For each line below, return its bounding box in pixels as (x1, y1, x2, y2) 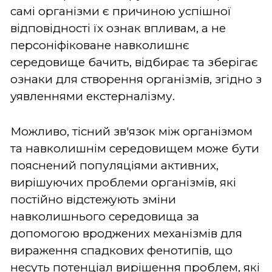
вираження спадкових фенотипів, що (10, 243, 233, 257)
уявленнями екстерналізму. (10, 89, 175, 103)
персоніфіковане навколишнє (10, 38, 189, 52)
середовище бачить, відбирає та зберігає (10, 55, 258, 69)
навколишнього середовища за (10, 209, 199, 223)
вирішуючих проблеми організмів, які (10, 175, 236, 189)
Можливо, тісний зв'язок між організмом (10, 124, 253, 138)
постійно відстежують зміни (10, 192, 176, 206)
